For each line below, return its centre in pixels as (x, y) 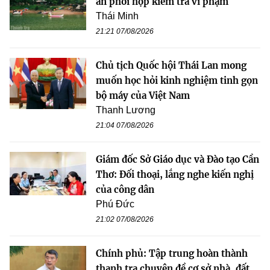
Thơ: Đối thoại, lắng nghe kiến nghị (175, 175)
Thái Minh (117, 16)
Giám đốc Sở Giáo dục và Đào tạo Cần (177, 160)
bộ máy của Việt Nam (143, 96)
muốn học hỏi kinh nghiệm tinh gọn (177, 81)
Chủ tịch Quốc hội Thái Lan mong (171, 66)
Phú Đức (115, 204)
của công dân (125, 190)
